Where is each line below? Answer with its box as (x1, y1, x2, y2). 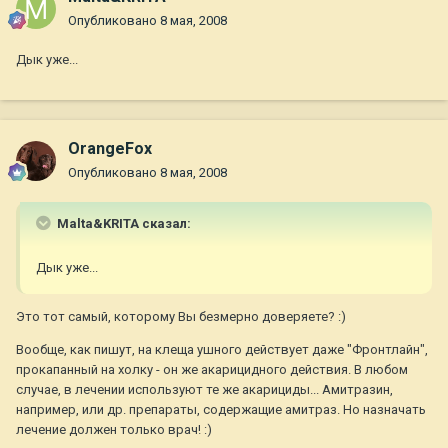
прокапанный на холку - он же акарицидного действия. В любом (16, 362, 408, 378)
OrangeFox (68, 139, 152, 159)
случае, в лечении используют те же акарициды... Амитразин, (16, 382, 393, 398)
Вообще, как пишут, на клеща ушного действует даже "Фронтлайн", (16, 342, 428, 358)
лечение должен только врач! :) (16, 422, 212, 438)
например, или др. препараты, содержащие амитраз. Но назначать (16, 402, 426, 418)
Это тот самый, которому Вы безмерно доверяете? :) (16, 309, 346, 325)
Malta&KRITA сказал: (54, 216, 191, 232)
